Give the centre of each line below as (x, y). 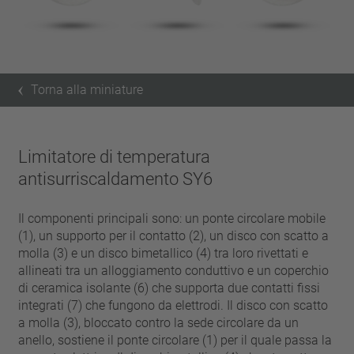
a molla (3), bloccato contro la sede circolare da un (159, 323)
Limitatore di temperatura (115, 157)
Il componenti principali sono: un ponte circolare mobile (172, 218)
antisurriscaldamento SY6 (116, 179)
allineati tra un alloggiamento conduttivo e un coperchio (174, 271)
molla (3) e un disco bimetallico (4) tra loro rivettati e (164, 253)
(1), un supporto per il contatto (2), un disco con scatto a (174, 236)
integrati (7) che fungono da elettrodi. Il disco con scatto (173, 305)
